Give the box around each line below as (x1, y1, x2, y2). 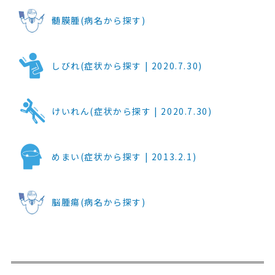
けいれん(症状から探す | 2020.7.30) (51, 104, 212, 117)
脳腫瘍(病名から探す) (51, 195, 146, 208)
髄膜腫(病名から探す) (51, 14, 146, 26)
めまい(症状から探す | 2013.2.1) (51, 150, 197, 163)
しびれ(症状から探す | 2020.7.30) (51, 59, 203, 72)
